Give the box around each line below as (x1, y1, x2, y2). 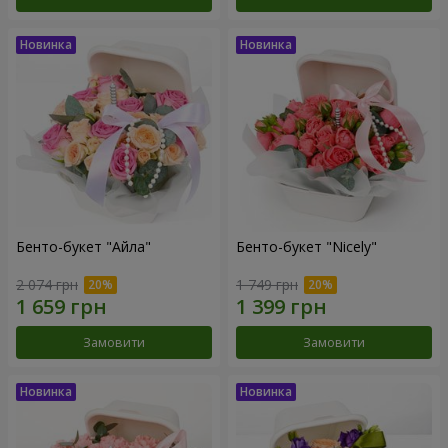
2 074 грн (16, 275, 78, 295)
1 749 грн (236, 275, 298, 295)
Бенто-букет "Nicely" (236, 236, 377, 256)
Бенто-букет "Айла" (16, 236, 151, 256)
